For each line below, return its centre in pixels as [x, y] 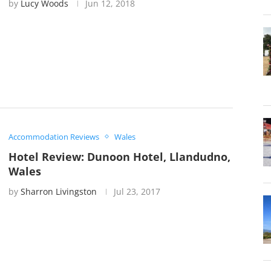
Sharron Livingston [58, 191]
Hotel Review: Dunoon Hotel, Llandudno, [119, 156]
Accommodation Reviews [54, 136]
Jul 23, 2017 [137, 191]
